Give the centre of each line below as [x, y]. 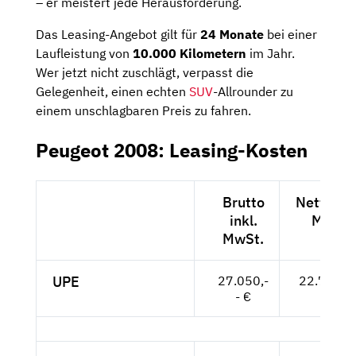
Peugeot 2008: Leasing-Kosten [172, 151]
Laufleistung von [84, 54]
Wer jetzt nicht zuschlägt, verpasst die [145, 73]
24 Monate [232, 35]
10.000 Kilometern [190, 54]
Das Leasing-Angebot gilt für [118, 35]
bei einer [290, 35]
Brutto [243, 203]
